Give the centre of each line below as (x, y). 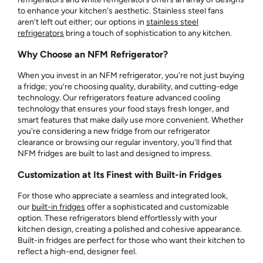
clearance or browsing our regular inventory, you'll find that (125, 142)
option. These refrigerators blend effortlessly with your (117, 218)
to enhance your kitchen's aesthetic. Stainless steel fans (121, 11)
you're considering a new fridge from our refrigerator (114, 131)
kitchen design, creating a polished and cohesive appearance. (130, 229)
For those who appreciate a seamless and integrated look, (123, 195)
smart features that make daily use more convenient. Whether (131, 120)
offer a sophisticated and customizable (157, 207)
